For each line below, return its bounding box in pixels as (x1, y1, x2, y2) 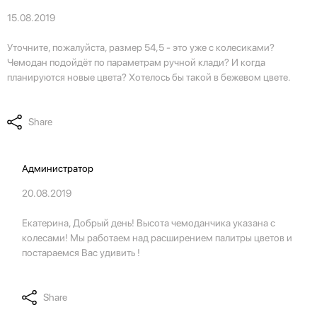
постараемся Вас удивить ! (22, 247, 141, 259)
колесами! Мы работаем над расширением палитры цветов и (22, 232, 293, 244)
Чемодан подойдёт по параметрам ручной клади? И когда (7, 57, 265, 69)
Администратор (22, 163, 94, 175)
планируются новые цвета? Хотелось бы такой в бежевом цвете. (7, 71, 291, 83)
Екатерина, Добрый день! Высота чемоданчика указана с (22, 217, 276, 229)
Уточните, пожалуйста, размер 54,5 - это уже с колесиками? (7, 42, 275, 54)
